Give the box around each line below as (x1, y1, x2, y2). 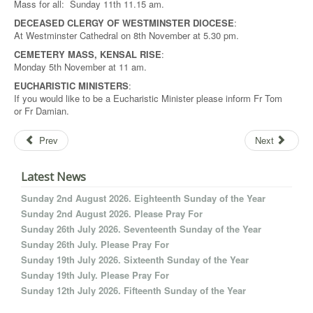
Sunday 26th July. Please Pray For (21, 238, 169, 251)
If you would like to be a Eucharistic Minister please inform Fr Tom (14, 92, 282, 105)
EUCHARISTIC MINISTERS (14, 79, 129, 92)
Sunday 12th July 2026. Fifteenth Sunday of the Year (21, 284, 246, 297)
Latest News (21, 169, 86, 184)
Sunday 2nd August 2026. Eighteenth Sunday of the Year (21, 191, 265, 205)
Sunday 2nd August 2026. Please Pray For (21, 207, 203, 220)
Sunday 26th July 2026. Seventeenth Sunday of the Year (21, 222, 261, 235)
